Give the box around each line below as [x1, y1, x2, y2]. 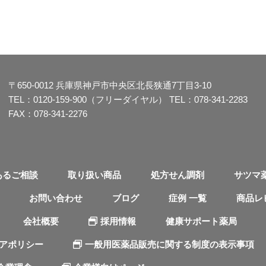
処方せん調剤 [151, 169, 204, 180]
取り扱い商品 [68, 169, 121, 180]
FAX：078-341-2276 [8, 108, 87, 119]
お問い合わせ [29, 192, 83, 203]
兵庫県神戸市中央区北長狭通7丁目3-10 [53, 80, 211, 90]
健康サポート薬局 [166, 216, 237, 226]
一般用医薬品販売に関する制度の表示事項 [85, 239, 254, 249]
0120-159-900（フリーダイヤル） [33, 94, 167, 104]
